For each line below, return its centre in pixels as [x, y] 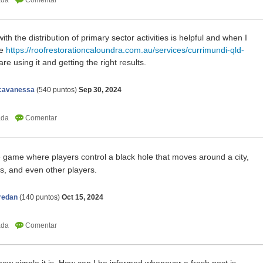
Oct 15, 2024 [82, 198]
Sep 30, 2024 [100, 90]
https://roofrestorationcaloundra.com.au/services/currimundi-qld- [125, 50]
